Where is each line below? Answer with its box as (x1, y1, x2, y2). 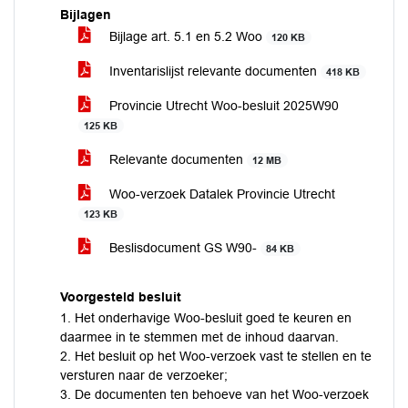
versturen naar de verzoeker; (60, 368, 228, 382)
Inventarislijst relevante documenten (106, 64, 321, 78)
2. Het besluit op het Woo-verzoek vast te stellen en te (60, 349, 372, 363)
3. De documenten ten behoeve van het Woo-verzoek (60, 387, 369, 402)
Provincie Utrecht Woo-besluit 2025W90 (106, 98, 339, 113)
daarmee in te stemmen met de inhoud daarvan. (60, 330, 339, 344)
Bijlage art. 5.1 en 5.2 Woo (106, 29, 266, 44)
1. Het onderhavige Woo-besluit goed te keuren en (60, 311, 352, 325)
